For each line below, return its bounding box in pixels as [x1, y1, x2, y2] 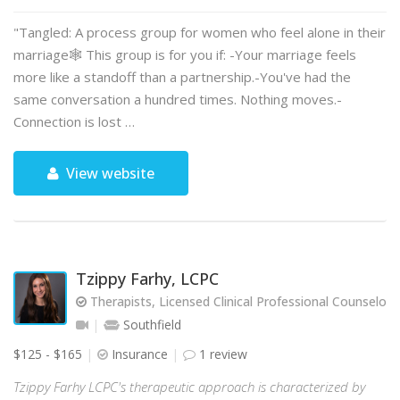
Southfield [120, 316, 181, 333]
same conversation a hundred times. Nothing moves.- [13, 90, 342, 108]
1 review [196, 346, 247, 362]
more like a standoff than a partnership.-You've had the [13, 68, 351, 86]
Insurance [108, 346, 171, 362]
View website [62, 163, 155, 183]
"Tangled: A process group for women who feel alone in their [13, 23, 386, 41]
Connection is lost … [13, 112, 135, 130]
